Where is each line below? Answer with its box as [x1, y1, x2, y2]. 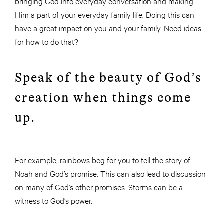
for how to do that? [15, 36, 78, 47]
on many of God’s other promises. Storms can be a [15, 181, 183, 192]
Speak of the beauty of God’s [15, 70, 202, 85]
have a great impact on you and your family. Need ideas [15, 22, 201, 33]
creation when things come [15, 90, 191, 105]
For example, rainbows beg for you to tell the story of [15, 154, 190, 165]
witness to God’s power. [15, 195, 92, 206]
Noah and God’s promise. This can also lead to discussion [15, 168, 206, 179]
